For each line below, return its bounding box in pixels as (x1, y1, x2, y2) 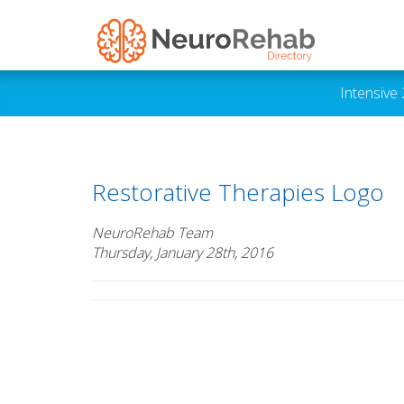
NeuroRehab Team (92, 223, 213, 243)
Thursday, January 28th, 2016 (92, 243, 273, 262)
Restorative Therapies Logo (92, 176, 384, 208)
